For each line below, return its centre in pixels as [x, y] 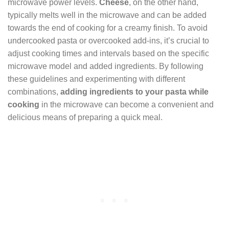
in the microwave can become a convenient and [127, 104]
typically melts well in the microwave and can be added [107, 15]
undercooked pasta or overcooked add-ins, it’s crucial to [108, 40]
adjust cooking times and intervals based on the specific [108, 53]
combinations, [34, 91]
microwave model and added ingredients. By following [106, 66]
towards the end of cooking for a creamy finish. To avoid [108, 28]
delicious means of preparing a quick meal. [85, 117]
